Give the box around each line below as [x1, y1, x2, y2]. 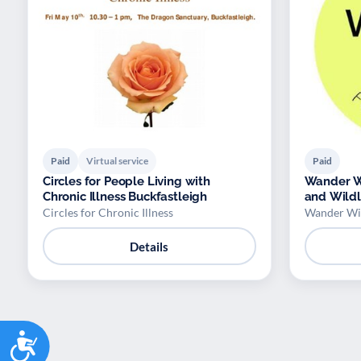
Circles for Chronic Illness [43, 205, 173, 220]
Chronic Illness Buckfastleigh [128, 189, 208, 205]
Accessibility [39, 327, 135, 349]
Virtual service [86, 155, 148, 168]
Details [130, 239, 169, 254]
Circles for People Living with [43, 174, 210, 189]
